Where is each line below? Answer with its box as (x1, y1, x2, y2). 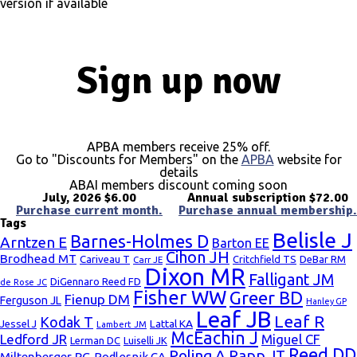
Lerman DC (70, 335, 120, 346)
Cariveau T (80, 253, 130, 265)
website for (273, 152, 342, 167)
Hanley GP (306, 296, 347, 306)
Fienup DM (65, 292, 130, 307)
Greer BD (229, 288, 303, 308)
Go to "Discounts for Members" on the (15, 152, 241, 167)
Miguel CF (261, 331, 320, 347)
